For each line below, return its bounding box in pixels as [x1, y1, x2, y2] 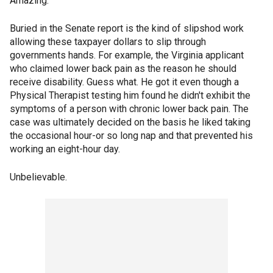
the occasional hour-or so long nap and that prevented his [10, 130, 253, 142]
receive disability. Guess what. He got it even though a [10, 76, 239, 88]
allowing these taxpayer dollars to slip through [10, 36, 206, 48]
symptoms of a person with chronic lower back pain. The [10, 103, 249, 115]
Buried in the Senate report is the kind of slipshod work [10, 23, 244, 35]
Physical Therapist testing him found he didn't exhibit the [10, 90, 250, 102]
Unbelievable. [10, 171, 67, 183]
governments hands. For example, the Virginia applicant [10, 49, 244, 62]
